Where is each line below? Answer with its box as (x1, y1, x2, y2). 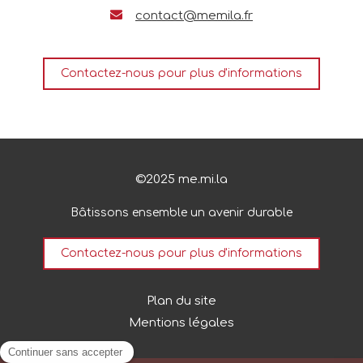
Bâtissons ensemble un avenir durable (70, 207, 293, 220)
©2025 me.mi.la (135, 173, 228, 187)
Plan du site (147, 294, 216, 309)
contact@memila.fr (135, 8, 253, 23)
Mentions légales (129, 316, 234, 331)
